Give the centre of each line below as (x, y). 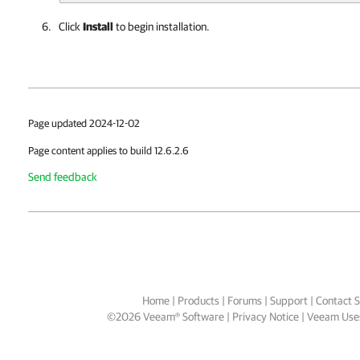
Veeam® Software (183, 317)
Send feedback (63, 177)
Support (288, 301)
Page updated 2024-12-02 (84, 123)
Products (198, 301)
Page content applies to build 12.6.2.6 (108, 151)
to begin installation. (162, 27)
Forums (244, 301)
